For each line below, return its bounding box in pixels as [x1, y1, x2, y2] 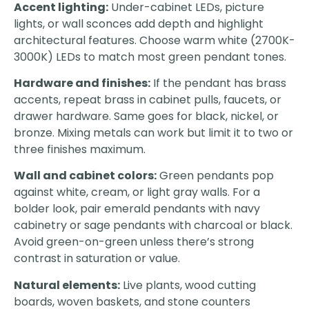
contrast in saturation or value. [14, 250, 180, 267]
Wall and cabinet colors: [14, 168, 157, 184]
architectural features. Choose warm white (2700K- [14, 32, 295, 48]
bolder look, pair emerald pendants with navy [14, 201, 260, 217]
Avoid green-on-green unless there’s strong [14, 234, 254, 250]
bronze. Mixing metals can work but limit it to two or [14, 124, 293, 141]
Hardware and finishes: [14, 74, 150, 91]
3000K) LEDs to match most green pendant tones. [14, 48, 286, 65]
